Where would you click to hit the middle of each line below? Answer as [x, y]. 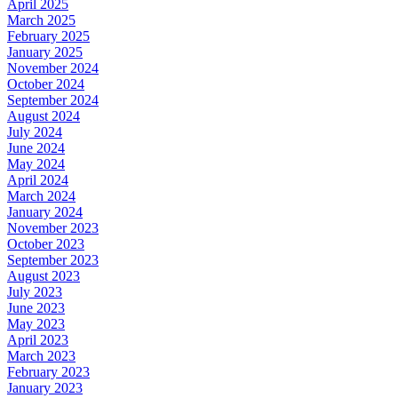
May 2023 [36, 323]
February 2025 [48, 36]
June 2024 [36, 147]
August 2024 [44, 115]
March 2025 [41, 20]
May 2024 [36, 163]
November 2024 [53, 68]
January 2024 [45, 211]
